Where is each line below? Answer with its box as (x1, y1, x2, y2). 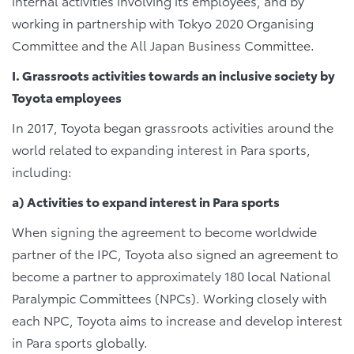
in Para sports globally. (12, 333, 148, 351)
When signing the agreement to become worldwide (12, 222, 317, 240)
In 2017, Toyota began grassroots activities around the (12, 118, 333, 136)
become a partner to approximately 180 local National (12, 266, 331, 284)
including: (12, 162, 72, 180)
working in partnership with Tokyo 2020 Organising (12, 13, 314, 32)
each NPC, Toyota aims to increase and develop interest (12, 311, 342, 329)
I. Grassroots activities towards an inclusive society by (12, 66, 335, 84)
